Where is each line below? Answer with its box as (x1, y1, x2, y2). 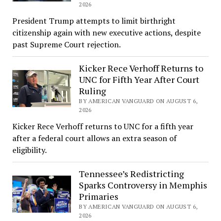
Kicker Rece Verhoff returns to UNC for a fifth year (12, 120, 193, 132)
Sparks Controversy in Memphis (79, 179, 208, 191)
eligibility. (12, 144, 47, 155)
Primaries (79, 190, 119, 202)
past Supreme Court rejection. (12, 38, 121, 50)
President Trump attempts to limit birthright (12, 15, 176, 26)
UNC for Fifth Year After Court (79, 73, 200, 85)
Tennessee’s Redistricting (79, 167, 184, 180)
